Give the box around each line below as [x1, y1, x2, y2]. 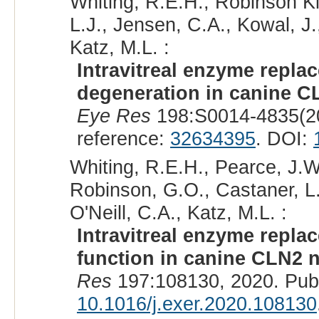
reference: [76, 127, 170, 150]
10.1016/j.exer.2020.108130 [76, 293, 317, 315]
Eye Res [76, 105, 151, 127]
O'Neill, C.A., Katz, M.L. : [69, 202, 287, 224]
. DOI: [255, 127, 313, 150]
